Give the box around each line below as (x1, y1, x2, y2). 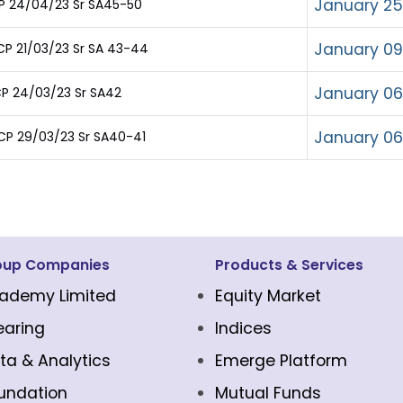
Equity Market (215, 285, 321, 307)
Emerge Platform (215, 350, 347, 372)
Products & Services (215, 255, 363, 274)
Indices (215, 318, 272, 339)
